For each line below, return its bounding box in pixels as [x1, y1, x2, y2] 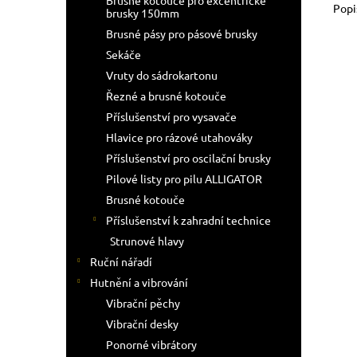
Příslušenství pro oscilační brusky [106, 151, 271, 165]
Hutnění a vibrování [90, 275, 188, 289]
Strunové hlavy [110, 233, 184, 248]
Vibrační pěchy [106, 296, 180, 310]
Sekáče [106, 47, 141, 61]
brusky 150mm [106, 6, 179, 20]
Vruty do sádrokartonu [106, 68, 218, 82]
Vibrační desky [106, 316, 178, 331]
